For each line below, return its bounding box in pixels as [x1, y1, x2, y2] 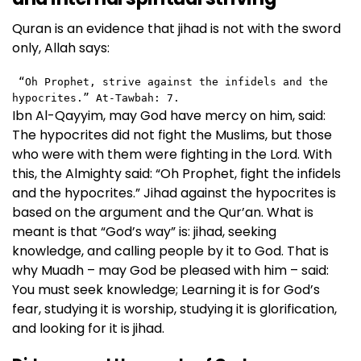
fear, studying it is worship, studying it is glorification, [12, 299, 337, 318]
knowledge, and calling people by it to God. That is [12, 241, 329, 260]
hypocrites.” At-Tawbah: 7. [12, 91, 186, 104]
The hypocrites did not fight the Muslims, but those [12, 125, 332, 144]
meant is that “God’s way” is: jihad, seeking [12, 222, 276, 241]
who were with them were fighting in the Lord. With [12, 144, 332, 164]
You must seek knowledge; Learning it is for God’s [12, 280, 320, 299]
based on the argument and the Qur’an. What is [12, 202, 313, 222]
